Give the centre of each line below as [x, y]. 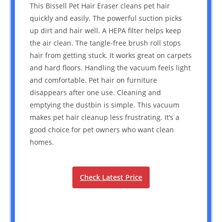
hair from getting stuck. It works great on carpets [111, 55]
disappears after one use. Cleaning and [96, 92]
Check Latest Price [111, 177]
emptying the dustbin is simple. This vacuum [105, 105]
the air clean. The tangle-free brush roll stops [106, 43]
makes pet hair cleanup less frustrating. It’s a [105, 117]
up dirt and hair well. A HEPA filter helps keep [106, 30]
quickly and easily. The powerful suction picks [106, 18]
